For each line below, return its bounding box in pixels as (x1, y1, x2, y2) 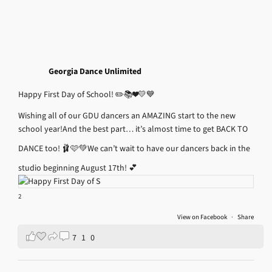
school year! (18, 123, 63, 135)
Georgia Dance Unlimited (49, 65, 141, 77)
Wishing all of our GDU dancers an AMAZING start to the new (18, 109, 236, 121)
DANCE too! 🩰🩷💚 (18, 142, 87, 154)
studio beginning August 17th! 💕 (18, 161, 137, 174)
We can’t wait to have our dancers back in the (87, 142, 250, 154)
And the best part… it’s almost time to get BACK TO (63, 123, 248, 135)
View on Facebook (177, 212, 228, 222)
